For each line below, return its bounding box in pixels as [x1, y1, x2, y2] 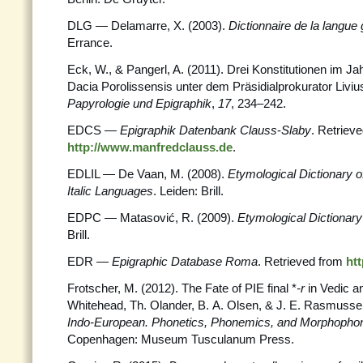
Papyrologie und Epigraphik [67, 96, 211, 110]
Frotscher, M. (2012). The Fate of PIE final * [67, 281, 297, 295]
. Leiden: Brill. [153, 184, 224, 198]
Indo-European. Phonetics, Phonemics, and [67, 315, 297, 329]
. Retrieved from [258, 254, 346, 268]
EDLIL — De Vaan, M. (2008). [67, 167, 228, 181]
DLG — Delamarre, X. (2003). [67, 19, 228, 32]
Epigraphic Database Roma [112, 254, 258, 268]
